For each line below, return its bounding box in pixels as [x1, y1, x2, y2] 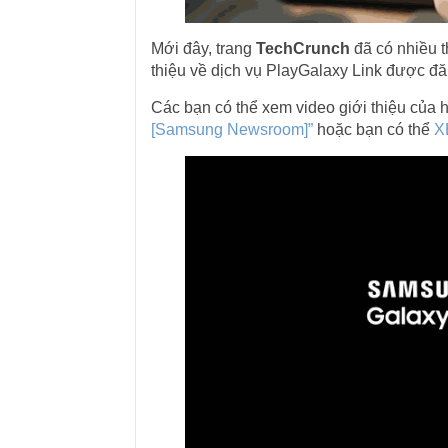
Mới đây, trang [150, 40, 256, 57]
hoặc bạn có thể [312, 121, 434, 138]
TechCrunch [255, 40, 350, 57]
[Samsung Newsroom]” [150, 121, 313, 138]
